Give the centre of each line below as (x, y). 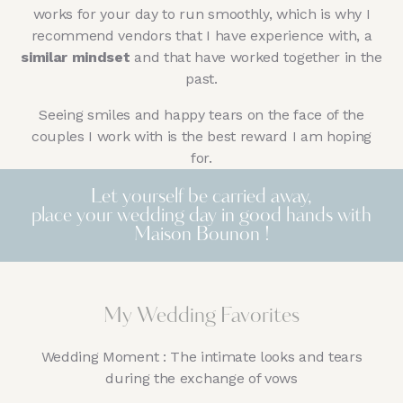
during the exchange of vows (201, 378)
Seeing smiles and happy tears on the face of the (201, 114)
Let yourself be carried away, (201, 197)
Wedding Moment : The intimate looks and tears (201, 356)
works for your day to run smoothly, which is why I (201, 13)
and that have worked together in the (256, 57)
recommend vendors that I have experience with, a (201, 35)
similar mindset (76, 57)
